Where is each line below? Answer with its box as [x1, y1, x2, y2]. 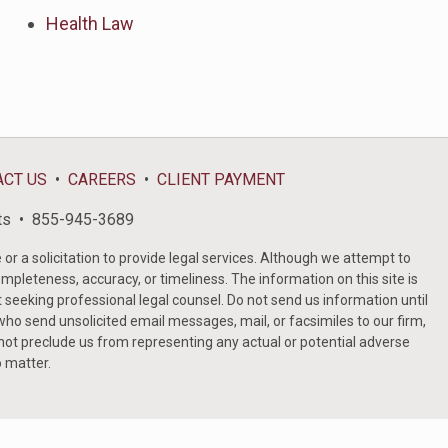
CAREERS [68, 170, 136, 190]
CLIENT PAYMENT [157, 170, 285, 190]
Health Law [46, 13, 134, 35]
